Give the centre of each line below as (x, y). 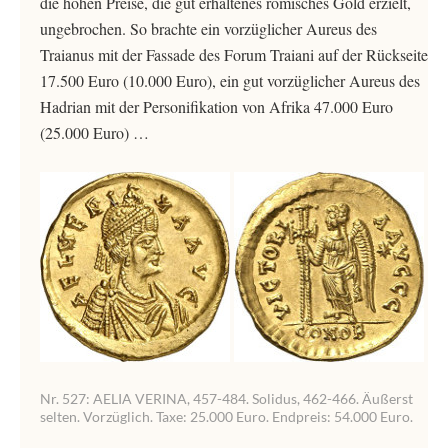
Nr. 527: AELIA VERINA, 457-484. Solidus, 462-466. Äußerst (226, 398)
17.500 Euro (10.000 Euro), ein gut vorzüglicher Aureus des (230, 80)
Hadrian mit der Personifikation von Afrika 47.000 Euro (216, 106)
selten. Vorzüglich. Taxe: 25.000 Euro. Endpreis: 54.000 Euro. (226, 416)
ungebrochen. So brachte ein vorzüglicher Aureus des (208, 28)
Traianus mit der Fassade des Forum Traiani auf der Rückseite (234, 54)
